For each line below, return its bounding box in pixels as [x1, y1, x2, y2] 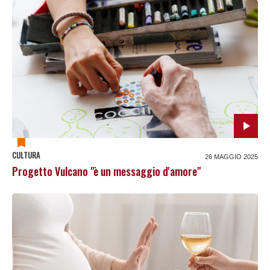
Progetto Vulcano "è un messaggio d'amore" [12, 163, 201, 179]
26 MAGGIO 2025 [205, 152, 258, 160]
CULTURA [12, 148, 40, 161]
